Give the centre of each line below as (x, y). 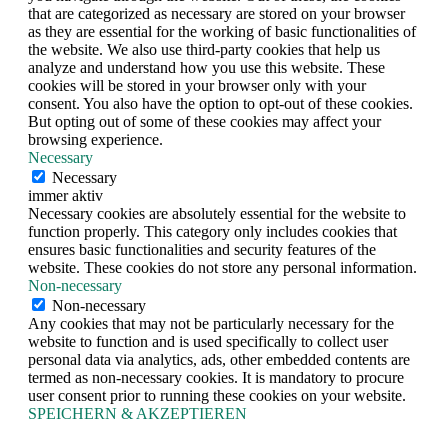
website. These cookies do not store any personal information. (222, 268)
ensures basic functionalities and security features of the (202, 250)
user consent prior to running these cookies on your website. (217, 396)
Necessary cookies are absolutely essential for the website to (217, 214)
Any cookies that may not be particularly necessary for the (211, 324)
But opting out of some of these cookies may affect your (204, 122)
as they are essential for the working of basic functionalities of (222, 32)
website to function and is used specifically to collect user (208, 342)
